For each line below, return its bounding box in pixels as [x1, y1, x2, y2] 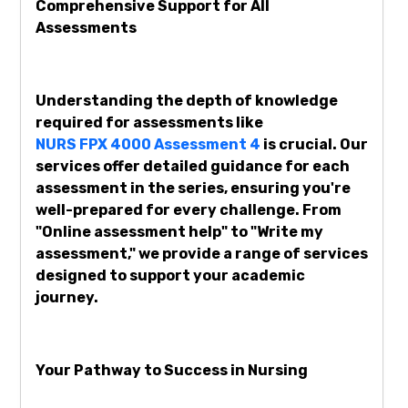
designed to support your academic [36, 267, 305, 285]
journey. [36, 289, 98, 307]
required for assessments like [36, 114, 263, 132]
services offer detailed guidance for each [36, 158, 350, 176]
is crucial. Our [260, 136, 368, 154]
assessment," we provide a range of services [36, 245, 368, 263]
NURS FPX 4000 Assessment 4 [36, 136, 260, 154]
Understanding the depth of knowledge [36, 92, 338, 110]
